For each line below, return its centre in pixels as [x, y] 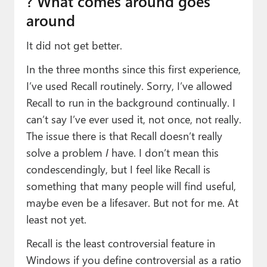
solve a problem [66, 153]
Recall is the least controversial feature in [120, 243]
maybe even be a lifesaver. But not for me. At [132, 203]
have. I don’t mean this [163, 153]
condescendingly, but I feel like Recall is [118, 169]
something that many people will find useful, [131, 186]
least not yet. [56, 219]
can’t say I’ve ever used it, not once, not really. [133, 119]
